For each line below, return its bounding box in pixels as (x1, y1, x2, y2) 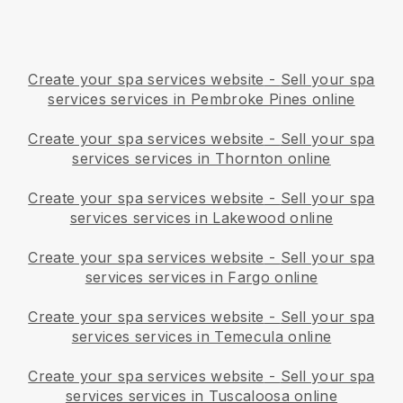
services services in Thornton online (72, 148, 331, 167)
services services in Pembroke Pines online (48, 89, 355, 108)
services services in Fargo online (85, 267, 318, 286)
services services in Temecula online (71, 327, 332, 345)
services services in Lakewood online (69, 208, 334, 227)
